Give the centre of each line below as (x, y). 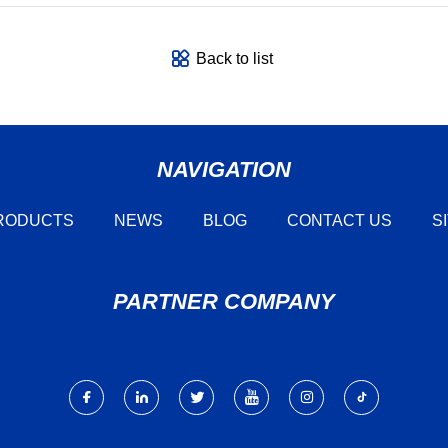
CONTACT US (339, 220)
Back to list (234, 59)
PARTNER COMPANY (224, 301)
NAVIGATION (224, 169)
